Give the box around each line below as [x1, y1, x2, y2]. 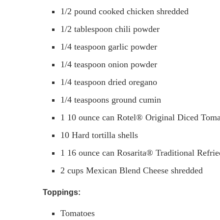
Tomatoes [60, 208, 95, 218]
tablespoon [74, 24, 112, 34]
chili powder [115, 24, 160, 34]
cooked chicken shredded [99, 6, 189, 16]
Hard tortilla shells [72, 130, 138, 140]
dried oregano [108, 77, 157, 87]
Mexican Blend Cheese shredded [86, 165, 203, 175]
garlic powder [108, 41, 157, 52]
